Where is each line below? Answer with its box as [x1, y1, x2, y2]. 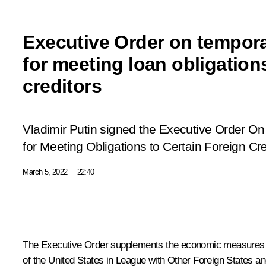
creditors [23, 75, 102, 97]
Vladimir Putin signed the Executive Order [23, 122, 249, 137]
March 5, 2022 [23, 167, 68, 176]
